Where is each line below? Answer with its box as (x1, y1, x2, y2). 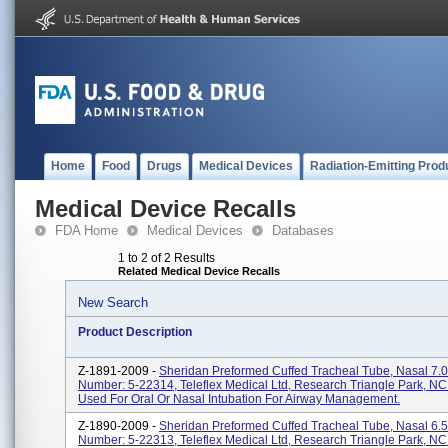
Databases (272, 223, 334, 238)
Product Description (78, 325, 192, 339)
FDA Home (55, 223, 118, 238)
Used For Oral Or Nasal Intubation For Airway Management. (78, 392, 400, 406)
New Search (78, 295, 148, 310)
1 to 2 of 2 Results (118, 251, 215, 265)
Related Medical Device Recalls (118, 265, 280, 277)
